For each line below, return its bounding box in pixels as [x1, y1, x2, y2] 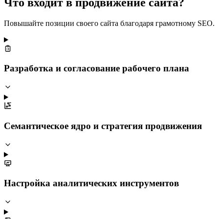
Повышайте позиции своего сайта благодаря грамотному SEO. [4, 19, 215, 27]
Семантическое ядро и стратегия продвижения [4, 120, 202, 131]
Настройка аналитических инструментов [4, 178, 179, 189]
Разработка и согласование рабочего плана [4, 63, 189, 74]
